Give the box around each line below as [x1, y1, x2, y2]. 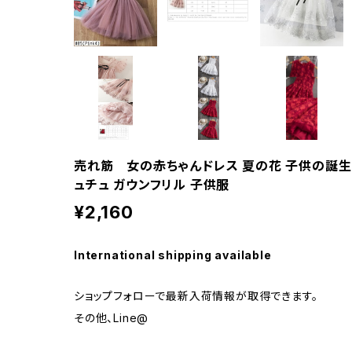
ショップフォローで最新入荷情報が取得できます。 [74, 288, 318, 302]
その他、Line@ [74, 310, 149, 324]
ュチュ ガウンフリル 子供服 [74, 176, 230, 192]
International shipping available [74, 247, 272, 262]
